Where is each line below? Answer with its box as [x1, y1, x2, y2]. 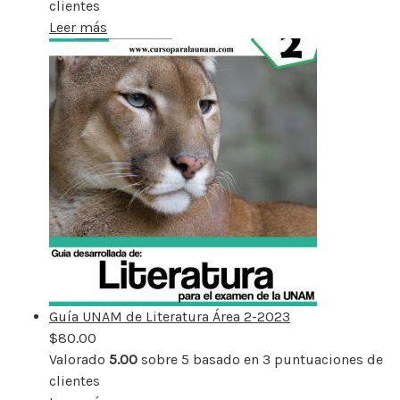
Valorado [49, 350, 109, 368]
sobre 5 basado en [137, 350, 262, 368]
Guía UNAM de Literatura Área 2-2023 [49, 307, 290, 325]
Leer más [49, 18, 107, 36]
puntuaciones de [271, 350, 383, 368]
